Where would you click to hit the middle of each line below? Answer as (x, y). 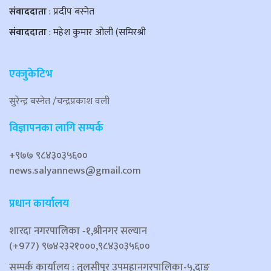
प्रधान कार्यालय (39, 204)
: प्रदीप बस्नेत (72, 12)
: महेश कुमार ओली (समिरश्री (97, 33)
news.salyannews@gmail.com (75, 171)
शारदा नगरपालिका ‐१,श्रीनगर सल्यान (78, 231)
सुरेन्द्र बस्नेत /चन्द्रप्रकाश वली (59, 102)
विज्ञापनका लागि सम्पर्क (56, 129)
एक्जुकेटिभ (31, 75)
